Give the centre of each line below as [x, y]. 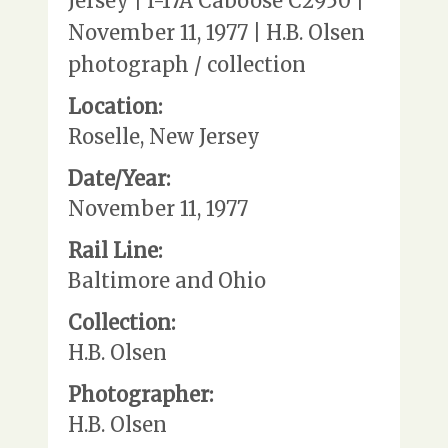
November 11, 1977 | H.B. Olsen [216, 32]
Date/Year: [119, 178]
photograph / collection [187, 64]
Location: [115, 106]
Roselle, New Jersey [164, 136]
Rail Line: [115, 250]
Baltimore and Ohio [167, 280]
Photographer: [140, 394]
